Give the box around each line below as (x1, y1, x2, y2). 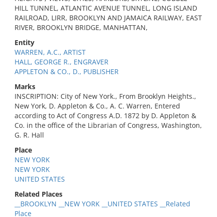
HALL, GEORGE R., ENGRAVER (15, 57, 108, 66)
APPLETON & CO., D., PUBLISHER (15, 67, 119, 76)
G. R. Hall (15, 130, 44, 139)
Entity (15, 38, 34, 47)
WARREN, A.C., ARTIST (15, 47, 86, 57)
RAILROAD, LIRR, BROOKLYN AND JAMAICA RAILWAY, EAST (15, 13, 202, 22)
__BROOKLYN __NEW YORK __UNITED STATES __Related (15, 199, 190, 208)
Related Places (15, 189, 62, 199)
